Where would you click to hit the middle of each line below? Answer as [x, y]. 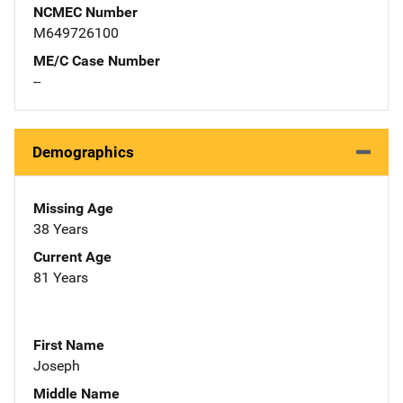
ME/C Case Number [97, 60]
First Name [69, 345]
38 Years [61, 228]
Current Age [72, 256]
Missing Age [73, 208]
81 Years [61, 277]
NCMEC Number [85, 12]
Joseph [57, 365]
